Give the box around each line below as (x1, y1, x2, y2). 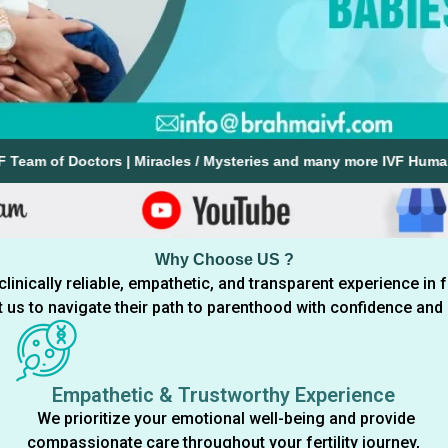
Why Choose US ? (154, 251, 294, 269)
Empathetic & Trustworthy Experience (52, 383, 396, 408)
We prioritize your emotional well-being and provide (32, 409, 415, 429)
